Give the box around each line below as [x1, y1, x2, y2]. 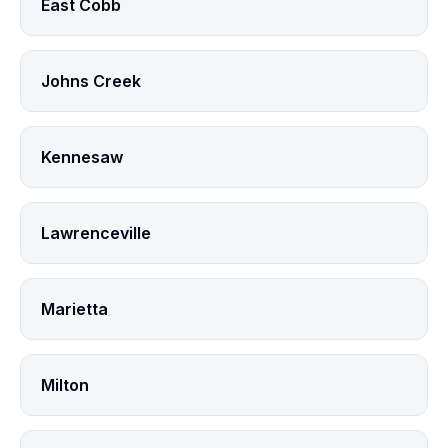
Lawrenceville [41, 223, 151, 243]
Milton [41, 375, 89, 395]
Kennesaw [41, 147, 123, 167]
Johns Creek [41, 71, 141, 91]
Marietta [41, 299, 108, 319]
